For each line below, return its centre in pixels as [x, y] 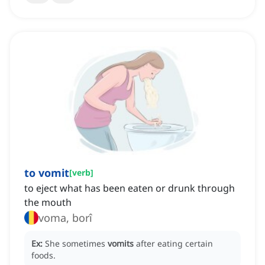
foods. [43, 256]
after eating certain [174, 244]
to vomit [47, 173]
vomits [121, 244]
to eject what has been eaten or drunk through [130, 188]
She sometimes [76, 244]
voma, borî [65, 218]
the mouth [48, 203]
